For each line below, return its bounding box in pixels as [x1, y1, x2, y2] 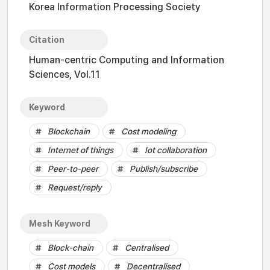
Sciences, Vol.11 [29, 69, 100, 80]
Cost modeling [121, 127, 176, 136]
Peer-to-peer [48, 164, 98, 174]
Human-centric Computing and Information [29, 54, 224, 66]
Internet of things [48, 145, 113, 155]
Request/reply [48, 183, 102, 192]
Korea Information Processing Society [29, 1, 201, 13]
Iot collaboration [145, 145, 207, 155]
